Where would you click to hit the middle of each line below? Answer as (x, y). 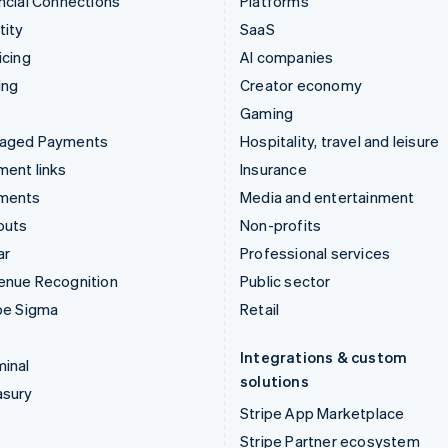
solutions (274, 380)
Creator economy (301, 84)
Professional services (315, 252)
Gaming (267, 112)
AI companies (287, 56)
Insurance (273, 168)
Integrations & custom (324, 356)
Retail (260, 308)
